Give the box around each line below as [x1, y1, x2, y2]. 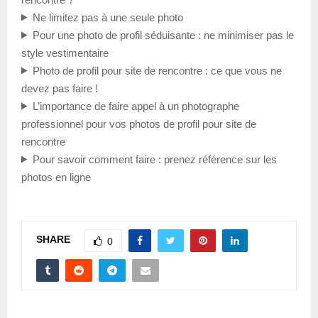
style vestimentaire [21, 46, 109, 59]
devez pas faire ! [21, 82, 98, 94]
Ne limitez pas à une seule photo [32, 11, 183, 23]
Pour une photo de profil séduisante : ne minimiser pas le [32, 28, 294, 41]
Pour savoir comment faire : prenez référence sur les [32, 153, 277, 165]
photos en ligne [21, 170, 91, 183]
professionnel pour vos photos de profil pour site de [21, 117, 256, 130]
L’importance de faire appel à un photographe [32, 99, 239, 112]
